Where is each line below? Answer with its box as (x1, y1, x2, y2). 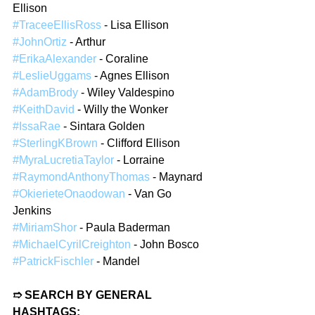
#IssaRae (13, 120, 60, 132)
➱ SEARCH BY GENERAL (13, 288, 155, 301)
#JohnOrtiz (13, 35, 67, 48)
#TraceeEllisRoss (13, 18, 101, 31)
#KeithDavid (13, 103, 75, 115)
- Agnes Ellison (91, 69, 169, 82)
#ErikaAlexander (13, 52, 96, 65)
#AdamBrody (13, 86, 78, 98)
